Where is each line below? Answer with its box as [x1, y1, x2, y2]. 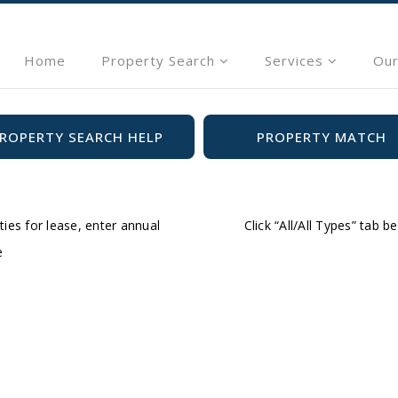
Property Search [100, 51, 219, 69]
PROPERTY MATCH [256, 128, 386, 146]
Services [264, 51, 328, 69]
